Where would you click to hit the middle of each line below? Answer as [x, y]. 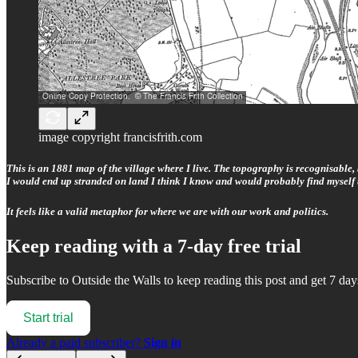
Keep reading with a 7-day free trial [154, 247]
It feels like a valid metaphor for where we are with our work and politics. [167, 211]
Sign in [163, 342]
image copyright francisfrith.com [120, 137]
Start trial [48, 317]
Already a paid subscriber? [75, 342]
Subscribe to [39, 280]
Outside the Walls [116, 280]
